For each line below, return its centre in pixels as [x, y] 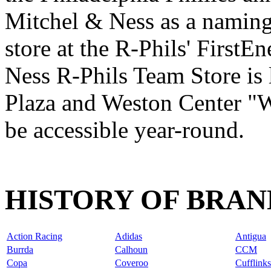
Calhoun [131, 249]
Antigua [251, 236]
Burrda [20, 249]
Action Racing [34, 236]
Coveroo [132, 263]
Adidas [129, 236]
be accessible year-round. [125, 129]
